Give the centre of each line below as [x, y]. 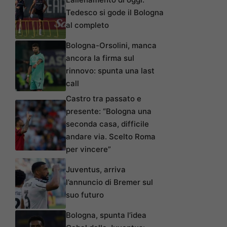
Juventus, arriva [96, 170]
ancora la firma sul [100, 58]
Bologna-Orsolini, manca [111, 46]
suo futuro [85, 195]
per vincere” [88, 149]
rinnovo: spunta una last [110, 71]
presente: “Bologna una [109, 111]
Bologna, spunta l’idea [106, 215]
